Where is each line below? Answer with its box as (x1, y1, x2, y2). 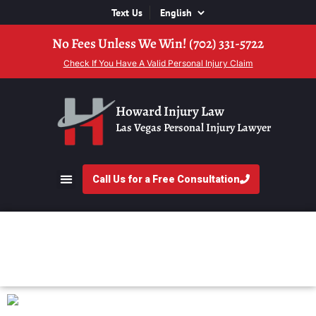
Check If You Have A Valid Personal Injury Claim (63, 58, 253, 68)
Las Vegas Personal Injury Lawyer (116, 120, 271, 136)
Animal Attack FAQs (32, 231, 284, 265)
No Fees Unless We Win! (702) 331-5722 (52, 34, 264, 53)
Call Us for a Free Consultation (92, 174, 240, 186)
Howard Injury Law (116, 102, 224, 121)
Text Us (111, 6, 143, 19)
